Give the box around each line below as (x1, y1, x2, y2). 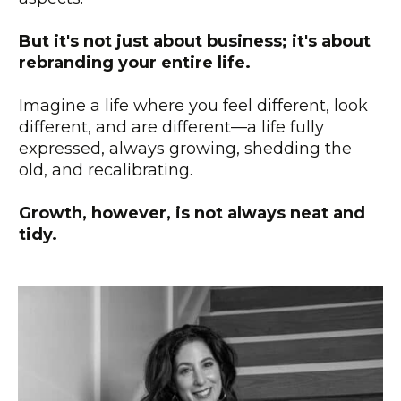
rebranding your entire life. (19, 53, 255, 73)
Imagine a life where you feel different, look (19, 96, 368, 116)
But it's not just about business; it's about (19, 31, 371, 52)
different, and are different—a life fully (19, 117, 324, 138)
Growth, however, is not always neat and (19, 203, 365, 224)
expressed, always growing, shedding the (19, 139, 352, 159)
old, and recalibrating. (19, 160, 192, 181)
